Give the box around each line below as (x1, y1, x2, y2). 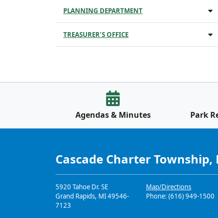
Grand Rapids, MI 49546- (55, 192, 129, 200)
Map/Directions (146, 182, 191, 191)
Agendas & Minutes (75, 109, 151, 120)
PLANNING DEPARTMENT (63, 6, 143, 15)
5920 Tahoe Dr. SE (55, 182, 108, 191)
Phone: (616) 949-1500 (146, 192, 215, 200)
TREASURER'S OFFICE (63, 30, 128, 39)
